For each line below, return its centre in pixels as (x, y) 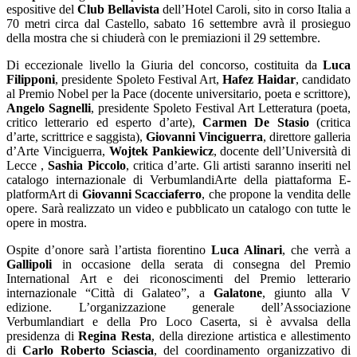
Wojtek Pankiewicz (161, 151)
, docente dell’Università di (282, 151)
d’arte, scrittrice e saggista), (76, 136)
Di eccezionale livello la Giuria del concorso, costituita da (165, 65)
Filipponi (31, 79)
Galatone (237, 292)
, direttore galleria (307, 136)
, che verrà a (316, 249)
